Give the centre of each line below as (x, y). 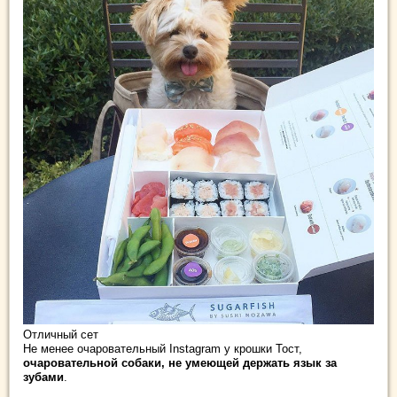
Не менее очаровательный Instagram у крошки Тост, (163, 348)
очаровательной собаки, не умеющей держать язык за (180, 362)
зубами (43, 377)
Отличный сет (61, 334)
